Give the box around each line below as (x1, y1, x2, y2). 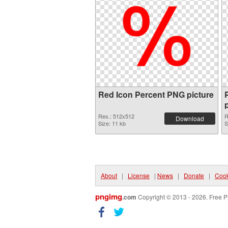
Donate (184, 171, 204, 180)
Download (176, 114, 204, 123)
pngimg (95, 191, 122, 202)
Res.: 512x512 (98, 112, 134, 120)
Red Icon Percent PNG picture (98, 89, 214, 100)
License (128, 171, 150, 180)
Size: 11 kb (98, 119, 126, 127)
